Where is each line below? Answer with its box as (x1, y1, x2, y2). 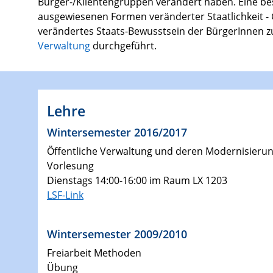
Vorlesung (47, 158, 94, 172)
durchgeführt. (90, 38, 157, 52)
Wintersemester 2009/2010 (47, 225, 187, 241)
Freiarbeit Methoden (47, 246, 141, 260)
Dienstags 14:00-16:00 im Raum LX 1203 (47, 173, 227, 187)
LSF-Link (47, 188, 83, 202)
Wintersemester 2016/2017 (47, 124, 187, 140)
